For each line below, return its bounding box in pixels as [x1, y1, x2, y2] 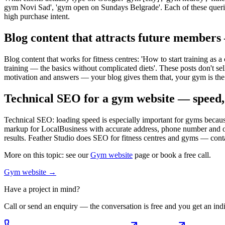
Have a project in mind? [4, 184, 80, 193]
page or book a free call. [133, 150, 211, 159]
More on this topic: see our [4, 150, 90, 159]
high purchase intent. [4, 12, 70, 21]
